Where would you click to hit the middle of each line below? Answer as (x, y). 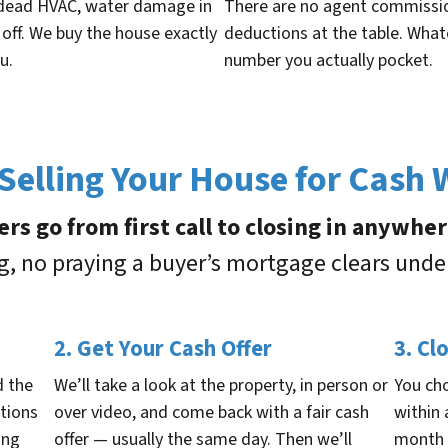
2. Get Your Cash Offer (163, 349)
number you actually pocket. (328, 61)
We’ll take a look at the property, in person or (221, 386)
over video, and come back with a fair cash (211, 413)
